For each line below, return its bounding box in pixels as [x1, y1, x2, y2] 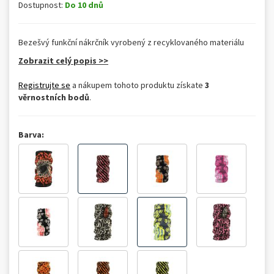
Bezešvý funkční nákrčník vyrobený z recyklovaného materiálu [18, 37, 244, 48]
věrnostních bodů [18, 92, 89, 103]
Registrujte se [18, 80, 70, 91]
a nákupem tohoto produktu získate [70, 80, 205, 91]
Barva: [18, 129, 44, 140]
